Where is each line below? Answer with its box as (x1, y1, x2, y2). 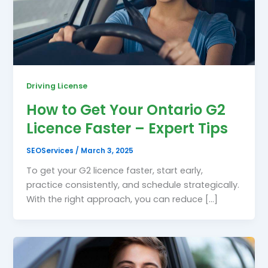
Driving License (26, 81, 88, 92)
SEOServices (26, 146, 76, 156)
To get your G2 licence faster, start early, (26, 165, 203, 177)
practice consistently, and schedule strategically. (26, 179, 240, 191)
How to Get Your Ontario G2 (26, 99, 226, 120)
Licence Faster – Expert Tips (26, 118, 229, 138)
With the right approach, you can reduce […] (26, 193, 218, 206)
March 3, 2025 (81, 146, 134, 156)
